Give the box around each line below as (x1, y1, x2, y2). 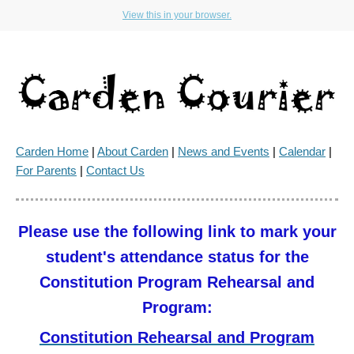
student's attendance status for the (45, 248, 309, 265)
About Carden (97, 145, 168, 158)
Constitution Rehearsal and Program (40, 329, 314, 346)
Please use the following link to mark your (17, 223, 337, 240)
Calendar (279, 145, 326, 158)
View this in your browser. (122, 9, 232, 21)
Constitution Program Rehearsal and (40, 273, 314, 291)
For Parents (16, 164, 77, 177)
